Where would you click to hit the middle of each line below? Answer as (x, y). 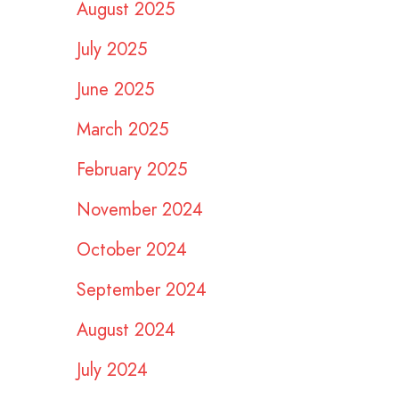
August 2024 (126, 330)
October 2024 (132, 249)
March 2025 (122, 129)
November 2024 (140, 209)
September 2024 (142, 289)
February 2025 (132, 169)
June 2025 (115, 89)
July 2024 (112, 370)
